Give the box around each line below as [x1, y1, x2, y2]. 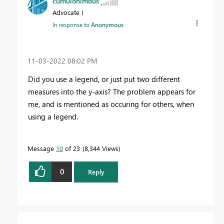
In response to [52, 20, 91, 29]
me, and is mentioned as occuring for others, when [28, 98, 194, 109]
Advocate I [52, 8, 83, 17]
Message [27, 143, 56, 152]
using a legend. [28, 111, 78, 121]
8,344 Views [84, 143, 118, 152]
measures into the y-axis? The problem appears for [28, 86, 195, 96]
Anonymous [91, 20, 123, 29]
